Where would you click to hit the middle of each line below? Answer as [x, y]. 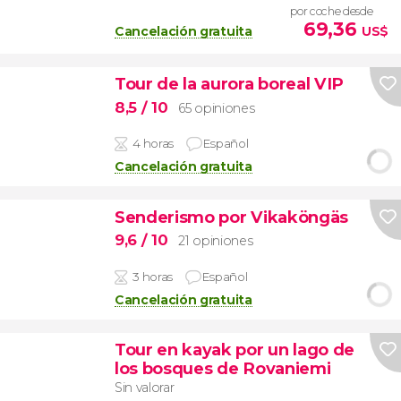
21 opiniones [216, 241]
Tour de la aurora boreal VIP [229, 84]
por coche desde [332, 11]
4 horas [153, 144]
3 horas [153, 276]
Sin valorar [144, 387]
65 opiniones [217, 108]
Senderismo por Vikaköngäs [231, 217]
